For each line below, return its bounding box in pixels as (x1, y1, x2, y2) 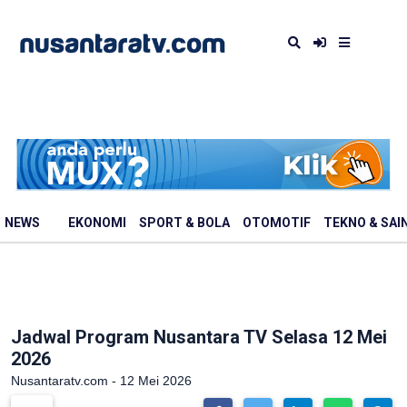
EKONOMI (68, 215, 126, 231)
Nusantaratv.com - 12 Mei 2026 (11, 373, 192, 388)
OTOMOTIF (243, 215, 311, 231)
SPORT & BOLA (139, 215, 230, 231)
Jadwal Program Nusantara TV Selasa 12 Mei (11, 326, 387, 348)
